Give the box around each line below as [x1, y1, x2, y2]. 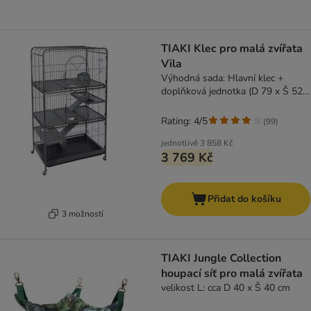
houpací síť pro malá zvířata [161, 266, 303, 281]
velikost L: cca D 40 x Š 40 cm [161, 281, 290, 294]
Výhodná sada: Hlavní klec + [161, 72, 283, 85]
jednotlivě [161, 137, 198, 149]
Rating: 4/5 [161, 115, 208, 128]
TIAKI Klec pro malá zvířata [161, 41, 303, 56]
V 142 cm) [161, 98, 205, 111]
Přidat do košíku [207, 192, 281, 205]
